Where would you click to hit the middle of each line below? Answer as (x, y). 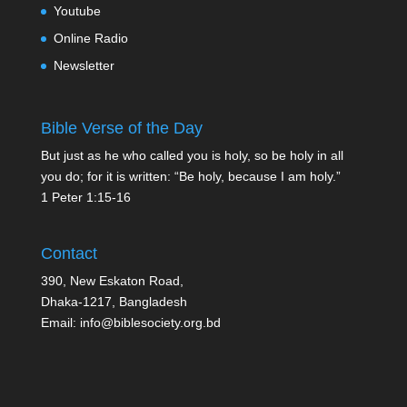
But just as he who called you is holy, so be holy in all (192, 156)
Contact (69, 254)
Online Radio (90, 38)
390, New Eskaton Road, (112, 281)
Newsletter (84, 65)
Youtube (77, 11)
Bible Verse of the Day (121, 129)
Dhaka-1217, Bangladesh (114, 302)
